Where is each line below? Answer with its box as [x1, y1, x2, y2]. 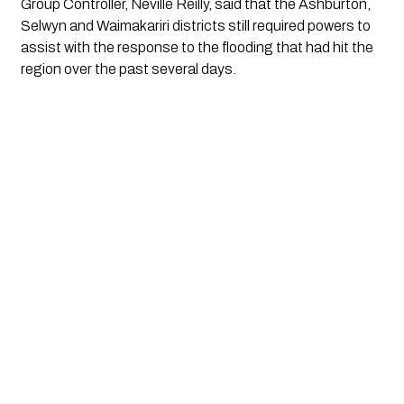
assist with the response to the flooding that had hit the [20, 39, 373, 55]
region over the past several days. [20, 60, 236, 77]
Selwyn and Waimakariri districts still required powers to [20, 17, 371, 33]
